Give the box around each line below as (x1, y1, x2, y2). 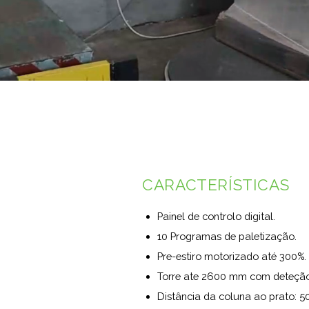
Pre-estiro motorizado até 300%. (157, 250, 307, 263)
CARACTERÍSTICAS (142, 176, 290, 195)
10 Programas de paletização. (157, 230, 297, 243)
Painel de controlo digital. (157, 210, 276, 223)
